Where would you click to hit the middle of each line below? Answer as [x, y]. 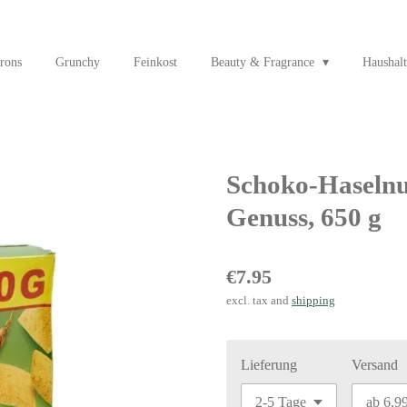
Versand [374, 364]
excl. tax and [259, 300]
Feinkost [155, 62]
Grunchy [77, 62]
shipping [313, 300]
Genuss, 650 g [304, 217]
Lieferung [269, 364]
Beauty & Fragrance [264, 62]
